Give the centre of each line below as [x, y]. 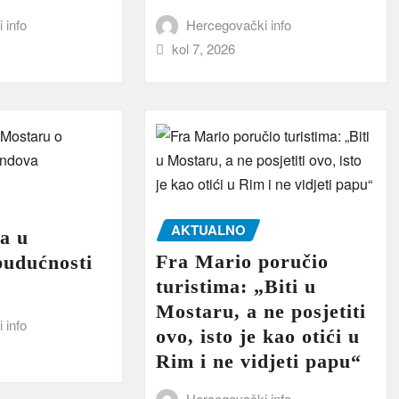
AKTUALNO [208, 229]
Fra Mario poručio [242, 262]
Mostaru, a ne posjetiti [261, 312]
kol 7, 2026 [204, 49]
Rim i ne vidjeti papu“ [258, 362]
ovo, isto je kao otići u [257, 337]
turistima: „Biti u [236, 287]
